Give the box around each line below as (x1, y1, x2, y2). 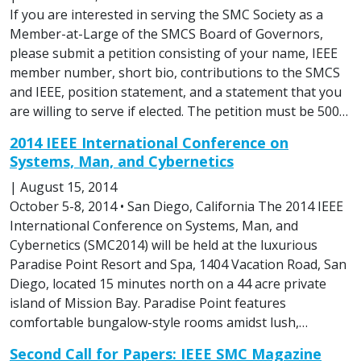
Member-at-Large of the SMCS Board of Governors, (10, 24, 323, 43)
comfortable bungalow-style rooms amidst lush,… (10, 313, 308, 331)
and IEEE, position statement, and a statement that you (10, 82, 342, 101)
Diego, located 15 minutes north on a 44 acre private (10, 274, 326, 293)
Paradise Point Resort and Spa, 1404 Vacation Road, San (10, 255, 346, 273)
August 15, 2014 (20, 177, 117, 196)
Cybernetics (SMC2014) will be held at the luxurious (10, 235, 317, 254)
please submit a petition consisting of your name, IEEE (10, 44, 338, 62)
